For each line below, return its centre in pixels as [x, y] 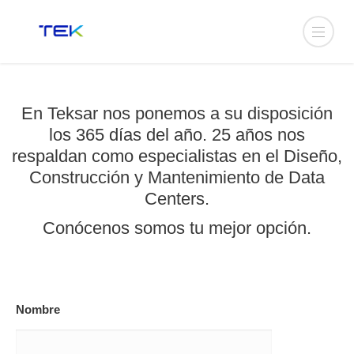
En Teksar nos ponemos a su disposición [177, 113]
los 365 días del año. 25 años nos [177, 135]
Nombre [38, 309]
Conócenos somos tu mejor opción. [177, 228]
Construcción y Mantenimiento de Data [177, 177]
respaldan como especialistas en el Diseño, [177, 156]
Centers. [177, 199]
